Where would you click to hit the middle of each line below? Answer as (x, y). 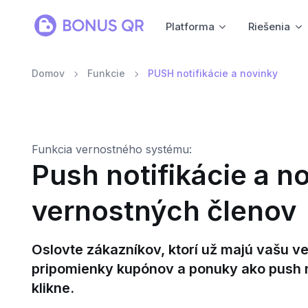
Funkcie (106, 73)
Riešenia (269, 26)
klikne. (53, 288)
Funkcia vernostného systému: (111, 149)
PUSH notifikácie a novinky (212, 73)
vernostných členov (164, 211)
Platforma (190, 26)
